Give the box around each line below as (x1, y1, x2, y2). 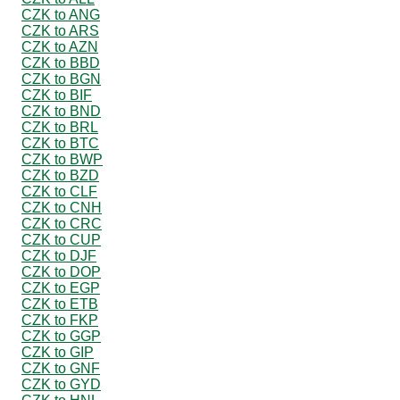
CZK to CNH (21, 199, 102, 215)
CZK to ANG (21, 6, 100, 22)
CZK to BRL (21, 119, 98, 135)
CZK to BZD (21, 167, 99, 183)
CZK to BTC (21, 135, 99, 151)
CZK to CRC (21, 215, 102, 231)
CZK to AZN (21, 38, 98, 54)
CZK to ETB (21, 296, 98, 312)
